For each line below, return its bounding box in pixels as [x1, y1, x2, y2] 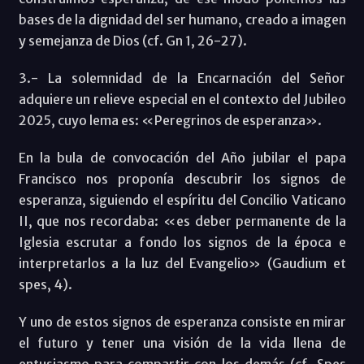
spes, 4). [18, 275, 72, 292]
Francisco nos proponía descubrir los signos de [18, 170, 346, 187]
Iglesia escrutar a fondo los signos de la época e [18, 233, 346, 250]
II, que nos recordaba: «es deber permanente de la [18, 212, 346, 229]
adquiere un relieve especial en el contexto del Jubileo [18, 90, 346, 107]
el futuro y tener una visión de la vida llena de [18, 334, 346, 351]
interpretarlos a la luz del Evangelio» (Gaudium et [18, 254, 346, 271]
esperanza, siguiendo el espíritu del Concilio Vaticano [18, 191, 346, 208]
